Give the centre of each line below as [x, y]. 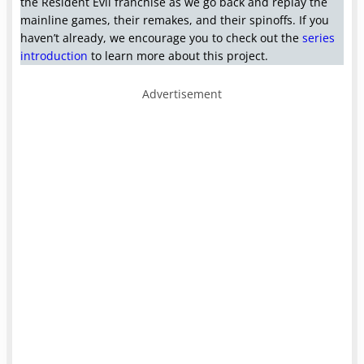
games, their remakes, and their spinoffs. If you [201, 20]
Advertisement [182, 94]
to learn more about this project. [178, 56]
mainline [45, 20]
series [319, 38]
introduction [54, 56]
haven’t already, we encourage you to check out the [162, 38]
